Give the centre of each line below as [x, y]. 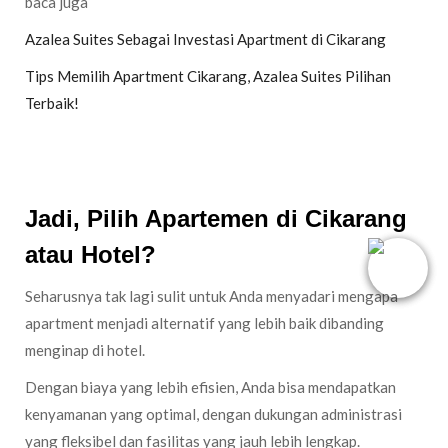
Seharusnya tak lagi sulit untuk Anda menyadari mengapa [211, 296]
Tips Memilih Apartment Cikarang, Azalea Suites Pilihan [208, 76]
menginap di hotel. [85, 350]
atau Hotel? [90, 254]
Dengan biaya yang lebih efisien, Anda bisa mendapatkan [210, 387]
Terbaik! [52, 103]
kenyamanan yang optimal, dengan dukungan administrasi [213, 414]
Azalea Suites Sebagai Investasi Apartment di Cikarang [205, 39]
